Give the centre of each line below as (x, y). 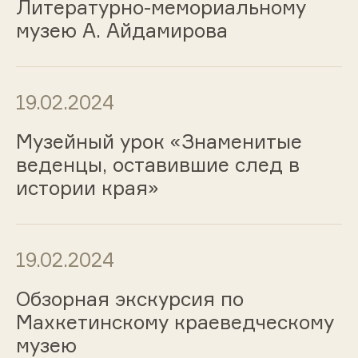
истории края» (87, 188)
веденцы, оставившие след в (157, 165)
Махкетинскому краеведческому (175, 322)
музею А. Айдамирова (121, 31)
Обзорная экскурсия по (129, 298)
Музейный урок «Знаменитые (159, 142)
